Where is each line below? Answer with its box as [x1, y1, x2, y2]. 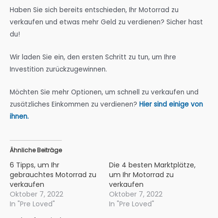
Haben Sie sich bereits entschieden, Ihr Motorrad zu [10, 5, 179, 15]
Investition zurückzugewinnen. [10, 65, 107, 74]
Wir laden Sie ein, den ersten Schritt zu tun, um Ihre [10, 53, 176, 62]
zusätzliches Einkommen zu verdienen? [10, 100, 139, 109]
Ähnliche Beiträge [10, 145, 62, 154]
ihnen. [10, 112, 29, 122]
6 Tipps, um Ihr [10, 160, 59, 170]
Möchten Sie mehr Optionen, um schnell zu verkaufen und [10, 88, 199, 97]
